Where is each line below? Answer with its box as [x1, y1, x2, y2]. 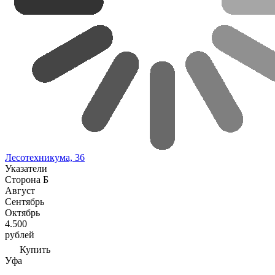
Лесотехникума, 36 [5, 152, 85, 163]
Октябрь [5, 207, 40, 218]
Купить [20, 244, 50, 255]
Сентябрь [5, 196, 44, 207]
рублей [5, 230, 34, 240]
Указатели [5, 163, 47, 174]
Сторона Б [5, 174, 48, 185]
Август [5, 185, 35, 196]
